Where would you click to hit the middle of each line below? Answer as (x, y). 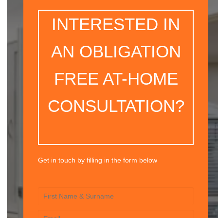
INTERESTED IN (116, 24)
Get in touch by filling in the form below (98, 160)
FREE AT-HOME (116, 79)
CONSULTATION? (116, 106)
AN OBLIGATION (116, 52)
